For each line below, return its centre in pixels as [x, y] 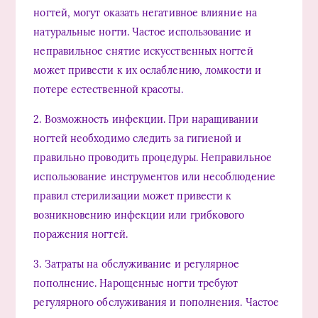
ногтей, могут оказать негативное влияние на [145, 13]
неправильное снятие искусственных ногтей [143, 51]
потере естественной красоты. [108, 90]
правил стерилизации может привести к [133, 196]
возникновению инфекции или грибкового [139, 215]
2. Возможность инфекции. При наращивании [146, 120]
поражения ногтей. [81, 235]
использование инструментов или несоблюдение [154, 177]
